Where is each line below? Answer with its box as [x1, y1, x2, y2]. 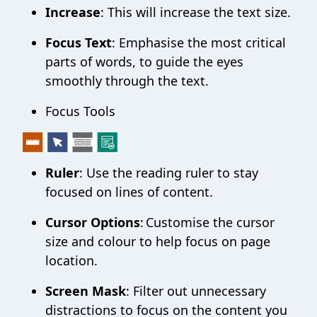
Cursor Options [45, 214, 140, 231]
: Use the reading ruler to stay [79, 164, 258, 181]
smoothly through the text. [45, 72, 209, 89]
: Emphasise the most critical [112, 34, 286, 51]
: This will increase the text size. [100, 4, 291, 21]
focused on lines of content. [45, 183, 213, 200]
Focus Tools [45, 103, 115, 120]
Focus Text [45, 34, 112, 51]
